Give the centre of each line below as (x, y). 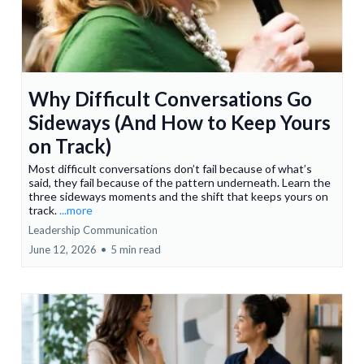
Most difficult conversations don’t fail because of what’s (170, 169)
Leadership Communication (93, 230)
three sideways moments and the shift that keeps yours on (178, 197)
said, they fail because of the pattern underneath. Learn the (180, 183)
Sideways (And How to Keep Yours (180, 123)
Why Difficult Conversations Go (170, 99)
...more (76, 210)
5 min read (136, 250)
